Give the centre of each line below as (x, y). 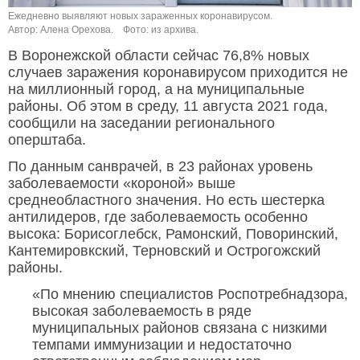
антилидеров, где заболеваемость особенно (158, 217)
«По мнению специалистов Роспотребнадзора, (190, 295)
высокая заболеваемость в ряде (142, 311)
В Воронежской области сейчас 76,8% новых (159, 56)
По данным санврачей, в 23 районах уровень (160, 167)
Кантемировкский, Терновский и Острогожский (164, 251)
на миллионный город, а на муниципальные (156, 90)
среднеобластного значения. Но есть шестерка (166, 200)
